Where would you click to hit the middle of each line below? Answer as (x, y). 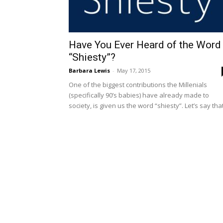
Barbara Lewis (89, 70)
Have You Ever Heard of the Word (145, 45)
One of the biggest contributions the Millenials (138, 85)
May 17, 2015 (134, 70)
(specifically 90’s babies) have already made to (139, 95)
